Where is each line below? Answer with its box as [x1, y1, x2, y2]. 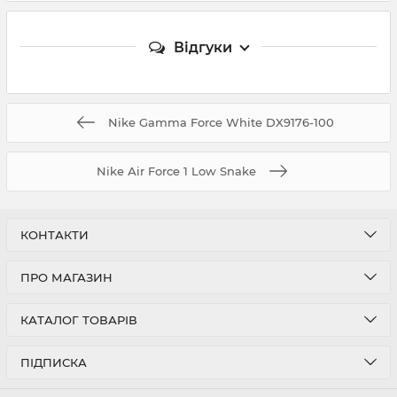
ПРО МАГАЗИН [20, 270, 113, 284]
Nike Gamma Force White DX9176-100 [107, 114, 334, 129]
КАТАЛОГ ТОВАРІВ [20, 313, 137, 327]
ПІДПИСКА [20, 355, 87, 370]
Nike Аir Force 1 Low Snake [97, 163, 256, 178]
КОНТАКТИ [20, 228, 89, 242]
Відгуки [174, 38, 232, 56]
